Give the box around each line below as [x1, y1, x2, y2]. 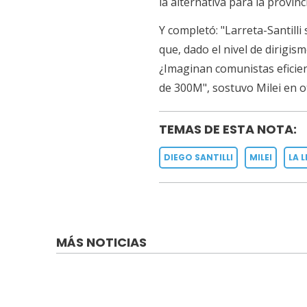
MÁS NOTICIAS [56, 234, 147, 251]
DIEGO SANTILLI [163, 151, 233, 163]
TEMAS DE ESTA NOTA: [158, 120, 297, 138]
